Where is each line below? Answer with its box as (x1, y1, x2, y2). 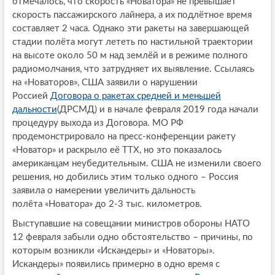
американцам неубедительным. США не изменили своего (12, 159, 261, 169)
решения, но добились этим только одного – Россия (12, 172, 238, 182)
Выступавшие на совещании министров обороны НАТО (12, 219, 250, 229)
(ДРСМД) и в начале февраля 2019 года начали (56, 105, 258, 115)
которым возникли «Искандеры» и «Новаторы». (12, 246, 215, 256)
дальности (12, 105, 57, 115)
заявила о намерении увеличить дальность (12, 186, 195, 196)
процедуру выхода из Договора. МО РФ (12, 118, 184, 128)
